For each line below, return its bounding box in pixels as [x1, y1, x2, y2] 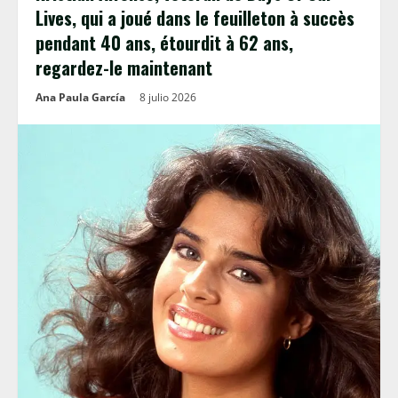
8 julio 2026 [139, 90, 199, 105]
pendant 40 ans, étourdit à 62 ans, [36, 29, 293, 56]
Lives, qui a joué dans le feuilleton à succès [36, 4, 354, 31]
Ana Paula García [36, 90, 125, 105]
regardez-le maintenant [36, 54, 212, 81]
